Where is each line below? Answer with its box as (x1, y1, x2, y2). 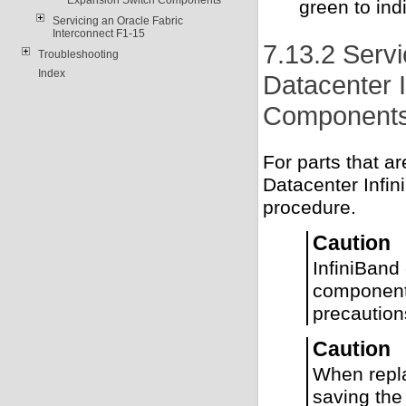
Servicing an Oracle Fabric (52, 14, 183, 27)
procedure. (263, 197, 356, 219)
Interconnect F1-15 (52, 26, 145, 40)
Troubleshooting (37, 47, 119, 61)
